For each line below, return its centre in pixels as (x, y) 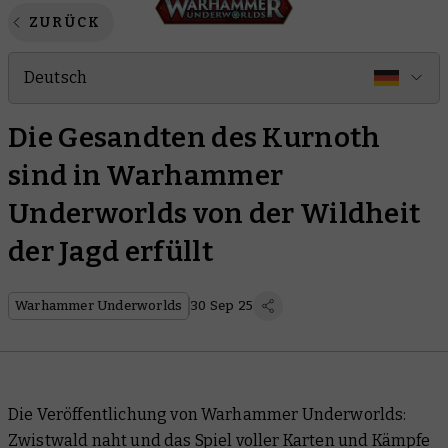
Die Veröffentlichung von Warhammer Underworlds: (207, 414)
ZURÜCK (65, 22)
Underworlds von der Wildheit (214, 213)
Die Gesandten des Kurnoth (194, 137)
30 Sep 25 (222, 305)
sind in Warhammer (146, 175)
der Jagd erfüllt (110, 251)
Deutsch (56, 77)
